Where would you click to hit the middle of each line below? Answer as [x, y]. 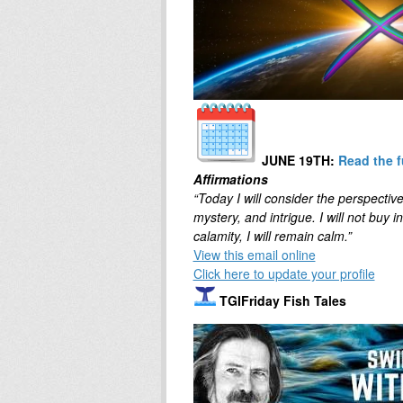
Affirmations [230, 179]
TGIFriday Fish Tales [282, 300]
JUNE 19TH [296, 160]
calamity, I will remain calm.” [272, 235]
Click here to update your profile [284, 273]
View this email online [254, 254]
